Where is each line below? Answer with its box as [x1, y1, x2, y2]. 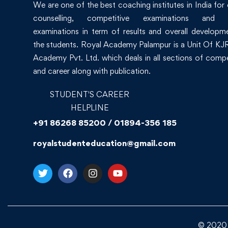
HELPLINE [70, 102, 109, 112]
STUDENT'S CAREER [50, 89, 129, 99]
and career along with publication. [33, 66, 151, 76]
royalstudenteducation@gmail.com [33, 137, 176, 148]
